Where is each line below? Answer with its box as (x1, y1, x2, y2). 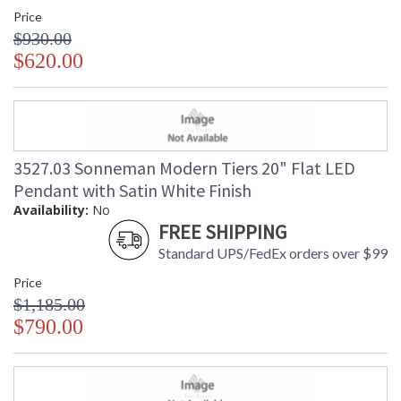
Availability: (13, 201, 89, 219)
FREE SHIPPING (158, 219, 286, 245)
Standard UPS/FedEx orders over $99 (158, 244, 388, 262)
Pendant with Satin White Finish (13, 179, 252, 202)
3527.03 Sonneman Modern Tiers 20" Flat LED (13, 157, 355, 180)
